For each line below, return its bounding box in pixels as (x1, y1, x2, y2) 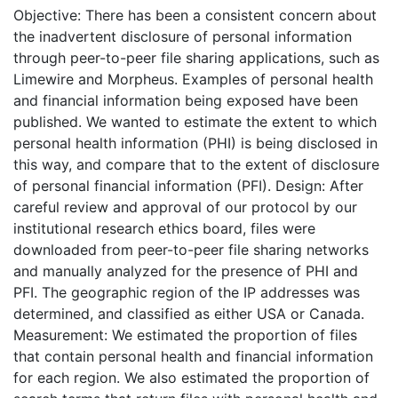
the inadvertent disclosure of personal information (13, 27, 352, 45)
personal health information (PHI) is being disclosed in (13, 133, 378, 152)
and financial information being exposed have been (13, 91, 358, 109)
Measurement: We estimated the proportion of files (13, 325, 357, 344)
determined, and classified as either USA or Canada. (13, 304, 364, 322)
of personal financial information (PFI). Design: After (13, 176, 363, 195)
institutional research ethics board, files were (13, 219, 315, 237)
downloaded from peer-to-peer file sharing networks (13, 240, 369, 259)
